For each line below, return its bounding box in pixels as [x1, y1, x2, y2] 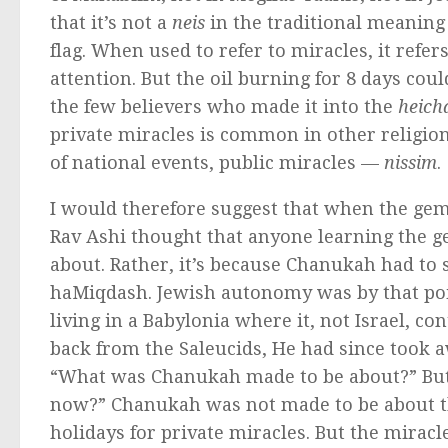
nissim [384, 151, 437, 173]
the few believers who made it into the [50, 95, 398, 117]
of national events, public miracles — [50, 151, 384, 173]
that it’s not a [50, 11, 172, 33]
